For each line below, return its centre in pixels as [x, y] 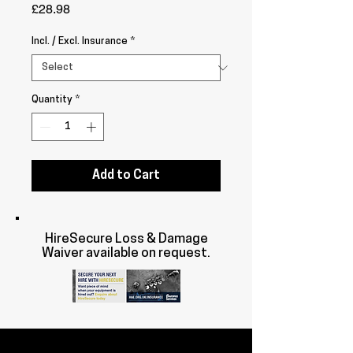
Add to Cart [126, 175]
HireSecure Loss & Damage [126, 239]
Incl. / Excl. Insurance [80, 41]
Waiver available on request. [126, 253]
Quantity [52, 100]
